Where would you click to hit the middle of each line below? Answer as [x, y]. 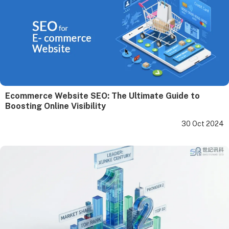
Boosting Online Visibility [55, 106]
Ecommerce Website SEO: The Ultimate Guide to [102, 96]
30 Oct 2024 [203, 123]
